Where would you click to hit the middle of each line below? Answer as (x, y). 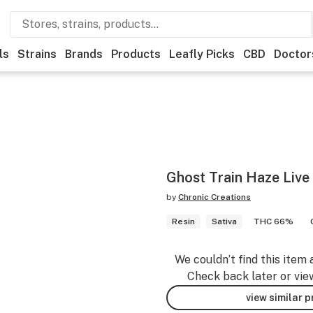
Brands (84, 54)
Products (136, 54)
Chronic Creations (214, 197)
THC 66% (274, 221)
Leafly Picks (202, 54)
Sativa (224, 221)
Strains (37, 54)
